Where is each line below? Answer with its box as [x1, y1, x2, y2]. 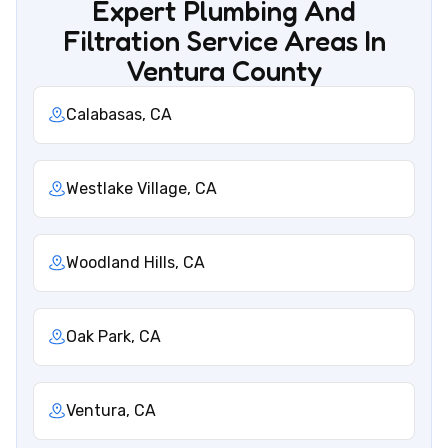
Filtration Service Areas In [62, 23, 386, 58]
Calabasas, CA [66, 104, 172, 124]
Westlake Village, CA [66, 178, 217, 198]
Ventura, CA [66, 400, 156, 420]
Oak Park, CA [66, 326, 161, 346]
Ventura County [126, 53, 322, 88]
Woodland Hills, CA [66, 252, 205, 272]
